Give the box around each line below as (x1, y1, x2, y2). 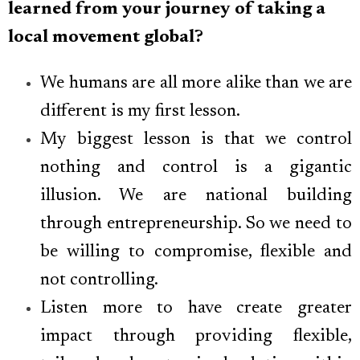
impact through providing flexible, (40, 328, 352, 346)
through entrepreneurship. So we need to (40, 215, 352, 234)
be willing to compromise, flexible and (40, 243, 352, 262)
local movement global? (8, 29, 203, 47)
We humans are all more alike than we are (40, 75, 352, 93)
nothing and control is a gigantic (40, 159, 352, 178)
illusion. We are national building (40, 187, 352, 206)
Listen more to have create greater (40, 300, 352, 318)
